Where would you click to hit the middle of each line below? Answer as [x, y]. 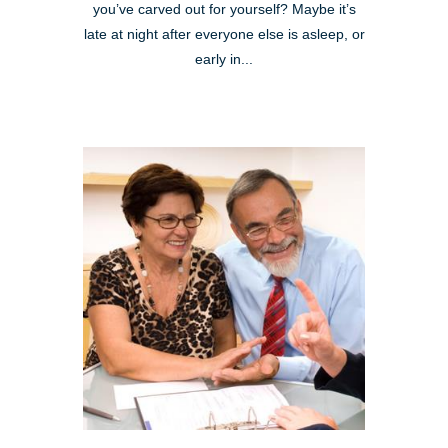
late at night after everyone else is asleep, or [224, 35]
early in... [224, 60]
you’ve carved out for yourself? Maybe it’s [224, 10]
